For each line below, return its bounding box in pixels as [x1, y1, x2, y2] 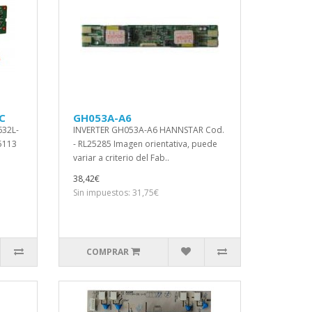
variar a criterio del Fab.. [72, 152, 169, 164]
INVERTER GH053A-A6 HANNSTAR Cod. [72, 124, 224, 136]
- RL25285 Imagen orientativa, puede [72, 138, 217, 150]
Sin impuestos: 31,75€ [72, 187, 159, 198]
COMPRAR [86, 246, 130, 258]
